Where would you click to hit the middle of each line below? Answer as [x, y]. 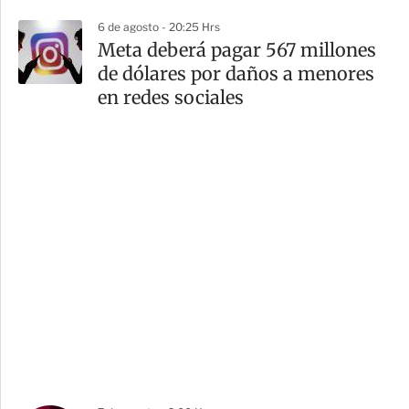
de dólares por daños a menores [236, 73]
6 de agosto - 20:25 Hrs [159, 26]
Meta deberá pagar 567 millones [237, 49]
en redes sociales [171, 97]
